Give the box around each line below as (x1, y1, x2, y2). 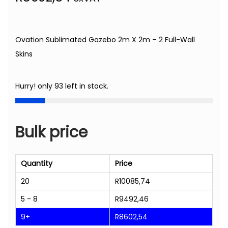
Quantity (21, 158, 52, 169)
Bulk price (15, 122, 88, 144)
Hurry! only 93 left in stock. (15, 81, 108, 92)
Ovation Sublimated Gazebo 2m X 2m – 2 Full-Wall (15, 35, 195, 45)
